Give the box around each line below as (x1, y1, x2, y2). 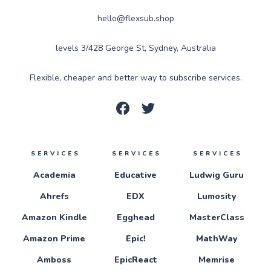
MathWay (196, 232, 238, 244)
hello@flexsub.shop (97, 12, 174, 24)
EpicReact (114, 253, 157, 266)
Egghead (116, 211, 155, 223)
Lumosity (197, 190, 237, 202)
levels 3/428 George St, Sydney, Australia (55, 42, 216, 54)
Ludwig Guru (189, 169, 244, 181)
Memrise (198, 253, 235, 266)
